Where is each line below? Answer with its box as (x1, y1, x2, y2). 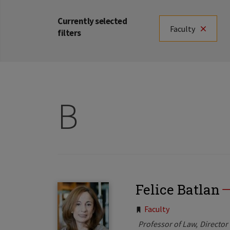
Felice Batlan (136, 181, 220, 199)
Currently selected (57, 15, 127, 27)
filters (57, 27, 81, 39)
